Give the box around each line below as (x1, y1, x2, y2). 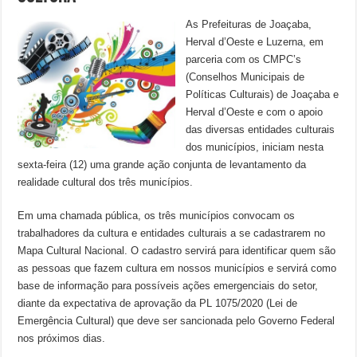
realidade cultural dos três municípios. (18, 176, 194, 188)
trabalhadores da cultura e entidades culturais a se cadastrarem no (18, 227, 326, 239)
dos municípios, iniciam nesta (186, 141, 324, 153)
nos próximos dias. (18, 332, 106, 344)
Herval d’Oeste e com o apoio (186, 106, 324, 118)
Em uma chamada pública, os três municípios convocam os (18, 210, 296, 222)
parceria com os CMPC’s (186, 53, 302, 65)
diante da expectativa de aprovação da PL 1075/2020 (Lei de (18, 297, 298, 309)
